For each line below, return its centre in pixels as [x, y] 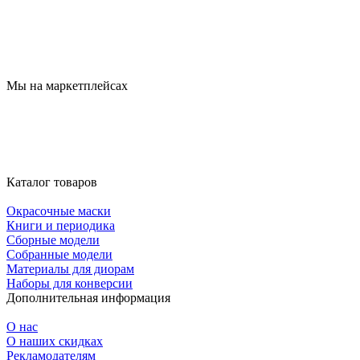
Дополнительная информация [88, 297]
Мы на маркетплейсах [67, 85]
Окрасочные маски [59, 211]
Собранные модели [59, 254]
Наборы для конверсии [70, 283]
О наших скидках [55, 341]
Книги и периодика [61, 225]
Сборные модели [53, 239]
